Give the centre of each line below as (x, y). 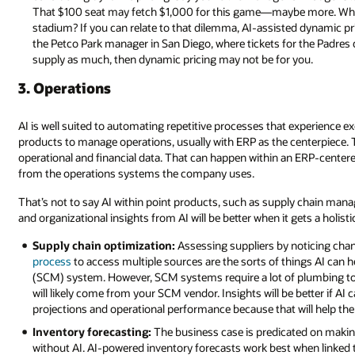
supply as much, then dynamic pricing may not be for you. (173, 59)
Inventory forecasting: (92, 331)
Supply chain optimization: (104, 246)
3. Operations (65, 88)
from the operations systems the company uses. (137, 173)
